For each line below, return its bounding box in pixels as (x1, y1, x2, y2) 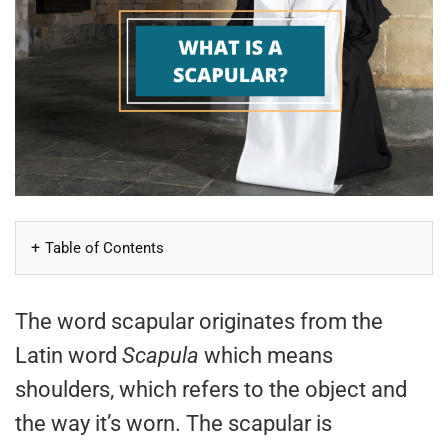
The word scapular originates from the (15, 309, 383, 335)
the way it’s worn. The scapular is (15, 411, 332, 437)
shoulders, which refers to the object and (15, 377, 407, 403)
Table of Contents (45, 239, 164, 258)
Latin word (15, 343, 122, 369)
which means (199, 343, 333, 369)
